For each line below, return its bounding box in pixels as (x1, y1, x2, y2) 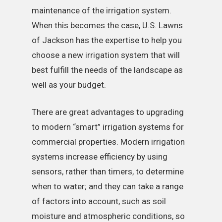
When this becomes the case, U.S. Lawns (32, 20, 183, 30)
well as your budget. (32, 79, 107, 90)
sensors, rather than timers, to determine (32, 166, 184, 177)
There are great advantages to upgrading (32, 107, 184, 117)
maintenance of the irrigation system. (32, 5, 172, 15)
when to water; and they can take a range (32, 181, 184, 192)
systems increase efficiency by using (32, 152, 168, 162)
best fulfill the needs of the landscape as (32, 64, 183, 75)
